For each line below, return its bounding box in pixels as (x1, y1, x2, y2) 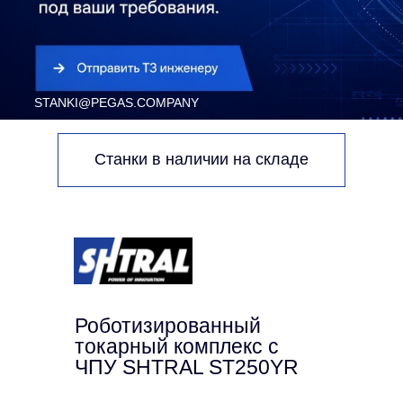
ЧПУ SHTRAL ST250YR (75, 354, 299, 379)
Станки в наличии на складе (94, 150, 309, 169)
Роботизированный (75, 313, 261, 337)
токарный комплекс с (75, 334, 279, 358)
